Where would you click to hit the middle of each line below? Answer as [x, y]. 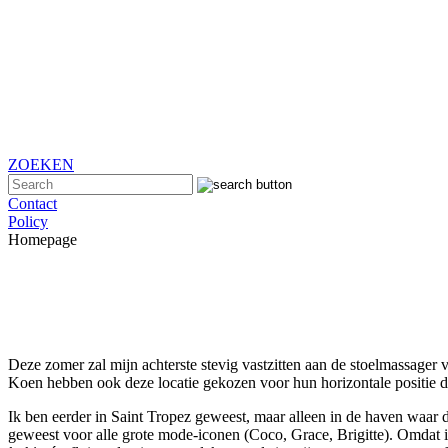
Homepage [42, 239]
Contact [32, 203]
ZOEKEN [41, 164]
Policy [28, 221]
